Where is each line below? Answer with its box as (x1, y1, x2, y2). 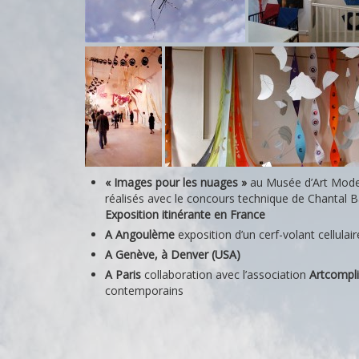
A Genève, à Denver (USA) (105, 247, 240, 262)
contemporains (105, 283, 184, 298)
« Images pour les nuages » (105, 175, 247, 190)
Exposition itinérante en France (105, 207, 265, 222)
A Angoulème (105, 227, 178, 242)
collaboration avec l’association (141, 267, 309, 282)
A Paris (105, 267, 141, 282)
